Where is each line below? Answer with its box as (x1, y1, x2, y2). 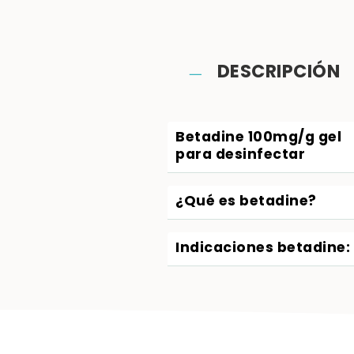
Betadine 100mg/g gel (175, 126, 341, 150)
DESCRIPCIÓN (217, 57, 341, 88)
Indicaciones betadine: (175, 236, 350, 261)
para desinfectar (175, 143, 305, 168)
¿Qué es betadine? (175, 190, 317, 214)
